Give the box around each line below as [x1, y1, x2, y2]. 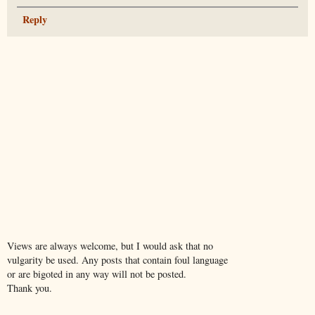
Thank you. [7, 281, 52, 295]
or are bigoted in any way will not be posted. [7, 266, 186, 281]
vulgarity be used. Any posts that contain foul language [7, 252, 228, 266]
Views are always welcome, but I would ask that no [7, 238, 213, 252]
